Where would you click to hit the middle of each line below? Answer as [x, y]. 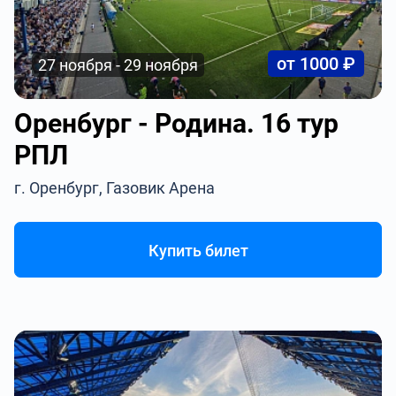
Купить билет [198, 251]
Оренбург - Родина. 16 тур [177, 123]
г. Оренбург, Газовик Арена [115, 188]
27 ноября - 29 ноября [118, 65]
